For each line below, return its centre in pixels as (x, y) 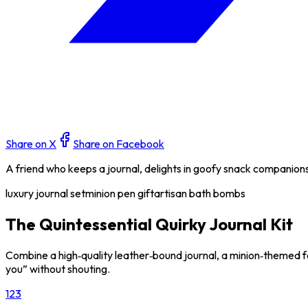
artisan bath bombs (200, 193)
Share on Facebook (119, 143)
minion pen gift (120, 193)
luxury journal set (45, 193)
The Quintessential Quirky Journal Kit (149, 224)
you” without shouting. (58, 268)
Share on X (31, 143)
